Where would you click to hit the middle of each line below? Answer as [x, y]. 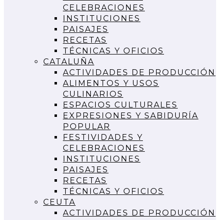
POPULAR [87, 126]
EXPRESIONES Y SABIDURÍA [131, 115]
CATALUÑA [69, 61]
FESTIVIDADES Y [103, 137]
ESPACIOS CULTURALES [120, 105]
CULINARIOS [93, 94]
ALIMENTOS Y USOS [111, 83]
